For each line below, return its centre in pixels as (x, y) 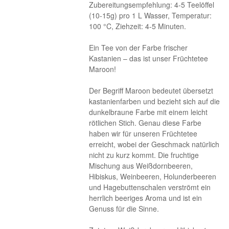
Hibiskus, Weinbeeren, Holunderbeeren (153, 176)
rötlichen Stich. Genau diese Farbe (145, 123)
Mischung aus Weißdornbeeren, (141, 166)
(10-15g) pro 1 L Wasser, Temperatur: (151, 15)
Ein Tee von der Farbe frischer (139, 48)
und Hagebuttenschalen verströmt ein (150, 187)
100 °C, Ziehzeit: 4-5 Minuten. (138, 26)
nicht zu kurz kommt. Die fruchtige (144, 155)
